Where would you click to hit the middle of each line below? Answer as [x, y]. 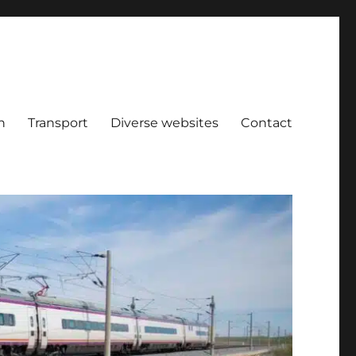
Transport [58, 122]
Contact [266, 122]
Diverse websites [164, 122]
